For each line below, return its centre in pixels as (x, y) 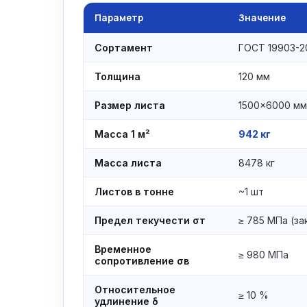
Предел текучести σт (150, 220)
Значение (262, 18)
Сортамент (124, 48)
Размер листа (130, 105)
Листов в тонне (134, 192)
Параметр (119, 18)
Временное (123, 249)
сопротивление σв (142, 261)
